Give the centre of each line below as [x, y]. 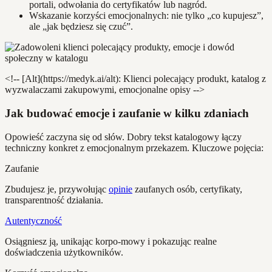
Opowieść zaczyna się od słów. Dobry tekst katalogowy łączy [123, 137]
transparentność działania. [54, 200]
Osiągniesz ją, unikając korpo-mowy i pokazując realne [111, 241]
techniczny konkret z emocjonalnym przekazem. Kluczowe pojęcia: [134, 148]
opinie [121, 189]
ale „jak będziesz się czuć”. [81, 27]
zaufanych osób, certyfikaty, [187, 189]
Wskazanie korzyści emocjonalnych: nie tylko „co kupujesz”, [146, 16]
